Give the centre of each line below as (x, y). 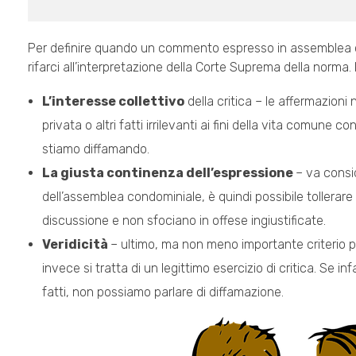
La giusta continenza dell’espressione (168, 173)
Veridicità (76, 245)
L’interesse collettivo (113, 102)
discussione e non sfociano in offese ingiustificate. (184, 221)
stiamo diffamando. (95, 149)
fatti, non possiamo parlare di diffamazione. (163, 292)
